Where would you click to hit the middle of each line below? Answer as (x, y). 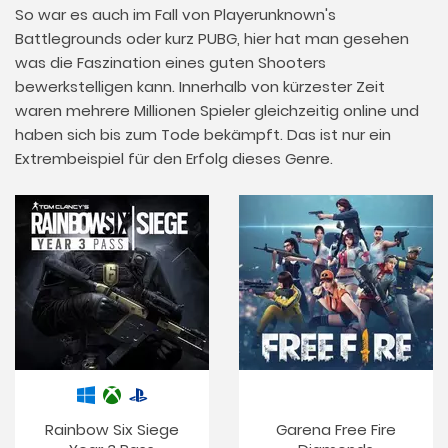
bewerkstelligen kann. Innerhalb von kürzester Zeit (200, 86)
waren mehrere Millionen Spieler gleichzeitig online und (217, 110)
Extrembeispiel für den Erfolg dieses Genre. (174, 158)
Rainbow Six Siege (112, 429)
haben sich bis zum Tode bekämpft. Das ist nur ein (203, 134)
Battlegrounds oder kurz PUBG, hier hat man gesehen (212, 38)
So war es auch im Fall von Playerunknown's (175, 14)
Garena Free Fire (336, 429)
